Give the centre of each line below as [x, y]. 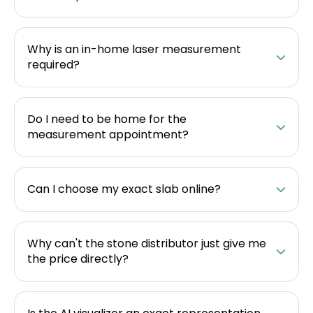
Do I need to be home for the [107, 119]
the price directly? [78, 259]
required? [53, 65]
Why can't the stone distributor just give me [147, 243]
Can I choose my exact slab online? [124, 189]
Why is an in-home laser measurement [134, 49]
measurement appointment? [108, 134]
